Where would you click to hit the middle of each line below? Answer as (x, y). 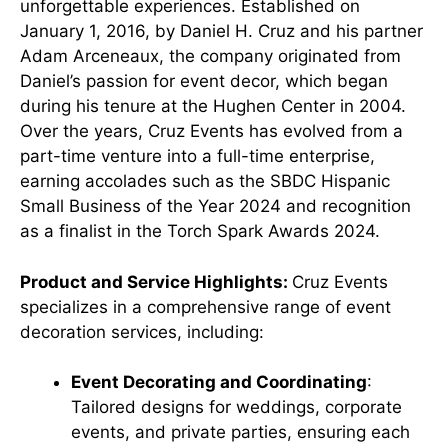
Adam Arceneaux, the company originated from (210, 56)
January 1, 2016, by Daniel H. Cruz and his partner (221, 31)
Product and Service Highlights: (156, 281)
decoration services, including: (142, 331)
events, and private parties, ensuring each (240, 432)
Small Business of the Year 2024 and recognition (215, 206)
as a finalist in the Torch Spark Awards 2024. (200, 231)
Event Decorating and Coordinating (219, 382)
